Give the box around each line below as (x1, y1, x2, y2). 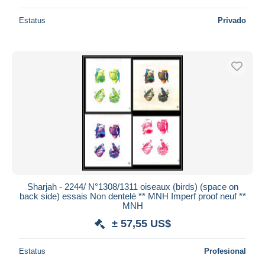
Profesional (204, 246, 246, 256)
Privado (218, 15, 246, 25)
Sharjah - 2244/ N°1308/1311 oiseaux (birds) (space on (27, 181, 238, 192)
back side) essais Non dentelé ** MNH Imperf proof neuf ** (19, 190, 246, 201)
